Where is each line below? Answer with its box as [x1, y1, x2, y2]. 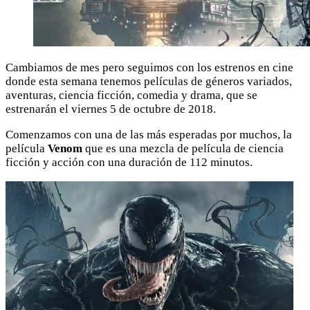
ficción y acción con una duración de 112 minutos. [6, 155, 253, 169]
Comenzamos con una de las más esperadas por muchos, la [6, 127, 292, 141]
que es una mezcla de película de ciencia [82, 141, 284, 155]
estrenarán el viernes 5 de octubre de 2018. [6, 102, 216, 116]
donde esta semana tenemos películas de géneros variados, [6, 74, 292, 88]
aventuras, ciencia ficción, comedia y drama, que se [6, 88, 257, 102]
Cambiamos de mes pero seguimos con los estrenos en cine [6, 60, 293, 74]
